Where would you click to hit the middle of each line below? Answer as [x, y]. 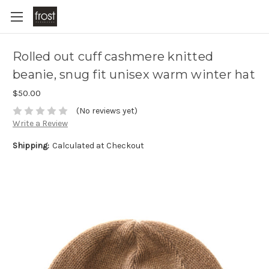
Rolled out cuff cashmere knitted [113, 57]
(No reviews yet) [107, 111]
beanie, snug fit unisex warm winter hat [134, 75]
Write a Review [40, 124]
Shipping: [31, 146]
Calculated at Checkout [98, 146]
